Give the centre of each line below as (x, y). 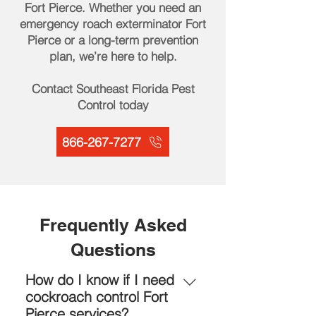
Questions (113, 250)
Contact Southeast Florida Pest (113, 89)
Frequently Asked (113, 225)
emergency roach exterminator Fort (113, 24)
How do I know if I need (100, 280)
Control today (113, 105)
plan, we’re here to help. (113, 56)
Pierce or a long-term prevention (113, 40)
